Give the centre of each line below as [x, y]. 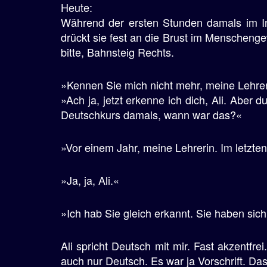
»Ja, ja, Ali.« [90, 180]
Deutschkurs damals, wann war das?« [151, 114]
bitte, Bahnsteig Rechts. [117, 52]
